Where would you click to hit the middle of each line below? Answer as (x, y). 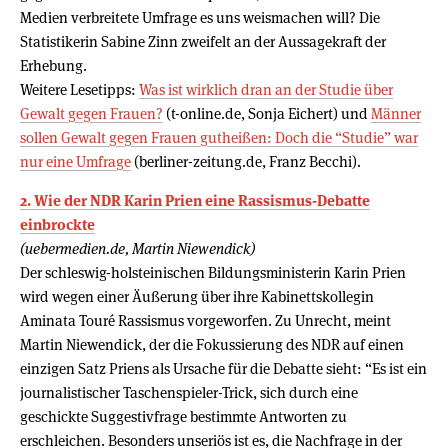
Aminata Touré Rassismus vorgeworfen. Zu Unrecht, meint (205, 320)
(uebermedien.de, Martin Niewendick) (137, 248)
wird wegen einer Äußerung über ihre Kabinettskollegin (197, 296)
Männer (396, 113)
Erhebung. (53, 65)
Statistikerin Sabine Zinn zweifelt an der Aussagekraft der (203, 41)
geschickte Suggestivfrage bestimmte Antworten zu (183, 416)
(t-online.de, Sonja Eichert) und (267, 113)
